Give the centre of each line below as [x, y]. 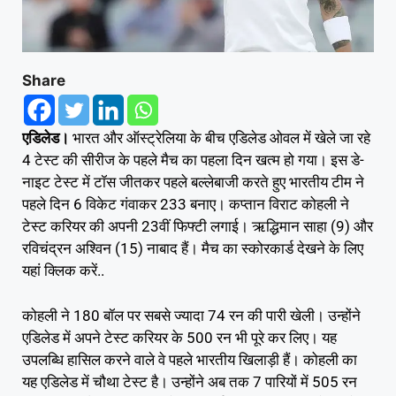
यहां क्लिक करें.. [63, 271]
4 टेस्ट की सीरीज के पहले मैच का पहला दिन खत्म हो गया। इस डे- [193, 160]
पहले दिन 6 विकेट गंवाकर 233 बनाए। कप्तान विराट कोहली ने [186, 205]
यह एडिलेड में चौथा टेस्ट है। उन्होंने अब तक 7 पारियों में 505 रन [190, 381]
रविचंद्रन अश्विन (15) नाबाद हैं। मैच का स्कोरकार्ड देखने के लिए [193, 249]
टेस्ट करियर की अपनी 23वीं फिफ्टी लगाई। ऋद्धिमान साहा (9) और [198, 227]
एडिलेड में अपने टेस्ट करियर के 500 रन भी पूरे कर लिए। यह [179, 337]
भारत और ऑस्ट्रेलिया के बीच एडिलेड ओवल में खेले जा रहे [220, 138]
